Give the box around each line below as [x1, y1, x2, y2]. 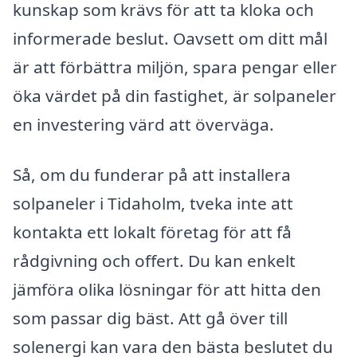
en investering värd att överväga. [13, 112, 274, 135]
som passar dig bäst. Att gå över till [13, 307, 288, 330]
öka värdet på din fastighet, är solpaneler [13, 84, 336, 107]
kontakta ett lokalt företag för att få [13, 221, 292, 244]
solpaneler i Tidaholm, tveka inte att [13, 192, 293, 215]
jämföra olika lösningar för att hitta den [13, 278, 321, 301]
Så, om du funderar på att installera [13, 163, 291, 186]
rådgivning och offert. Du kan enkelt [13, 249, 296, 273]
